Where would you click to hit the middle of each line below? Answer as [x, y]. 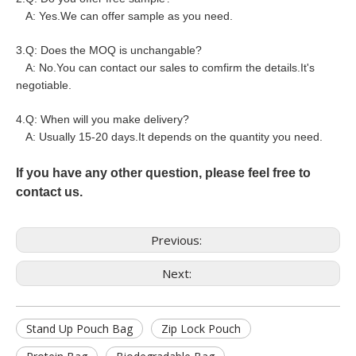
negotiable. [44, 85]
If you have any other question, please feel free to [163, 173]
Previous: [178, 240]
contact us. [49, 192]
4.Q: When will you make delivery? [103, 119]
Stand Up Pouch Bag [79, 329]
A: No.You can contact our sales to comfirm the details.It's [165, 68]
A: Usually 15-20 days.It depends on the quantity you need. [169, 137]
